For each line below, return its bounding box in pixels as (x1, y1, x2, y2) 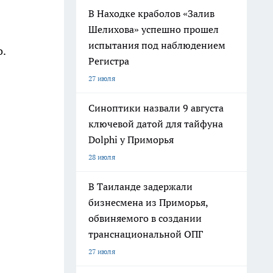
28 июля (88, 152, 115, 161)
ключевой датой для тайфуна (88, 118, 223, 130)
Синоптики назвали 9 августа (88, 102, 224, 114)
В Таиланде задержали (88, 180, 193, 193)
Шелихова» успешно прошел (88, 23, 219, 35)
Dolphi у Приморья (88, 133, 174, 146)
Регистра (88, 55, 129, 67)
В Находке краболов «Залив (88, 7, 214, 19)
